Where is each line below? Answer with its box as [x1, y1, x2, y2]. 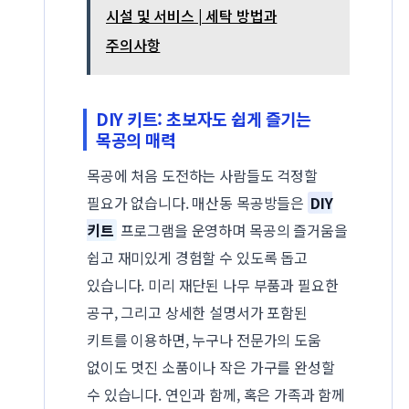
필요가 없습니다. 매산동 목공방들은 [87, 191, 308, 214]
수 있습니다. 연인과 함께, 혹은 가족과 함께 [87, 383, 346, 405]
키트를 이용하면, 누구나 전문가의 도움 [87, 328, 321, 351]
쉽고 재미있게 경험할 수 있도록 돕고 [87, 246, 308, 268]
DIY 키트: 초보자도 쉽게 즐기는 [96, 106, 311, 131]
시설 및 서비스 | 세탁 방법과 [106, 4, 278, 26]
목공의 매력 [96, 127, 176, 152]
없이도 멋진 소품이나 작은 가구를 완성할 [87, 355, 335, 378]
